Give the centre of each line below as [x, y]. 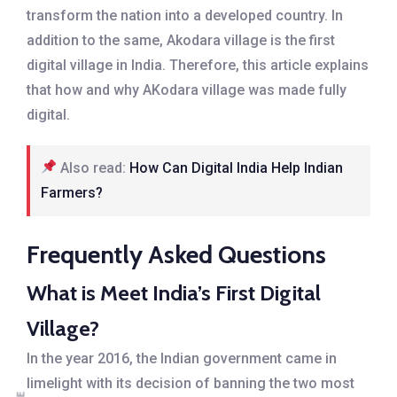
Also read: [93, 167]
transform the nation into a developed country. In [185, 15]
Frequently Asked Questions [176, 254]
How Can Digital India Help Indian [237, 167]
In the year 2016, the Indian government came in [182, 358]
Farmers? [72, 192]
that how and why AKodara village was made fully [187, 90]
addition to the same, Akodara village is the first [181, 40]
